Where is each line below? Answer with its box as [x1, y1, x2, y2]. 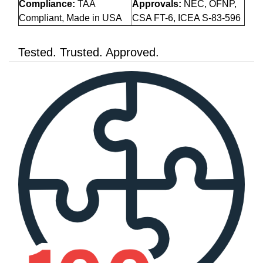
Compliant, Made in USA [19, 13, 122, 23]
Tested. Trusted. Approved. [18, 46, 159, 59]
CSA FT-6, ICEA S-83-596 [132, 13, 241, 23]
